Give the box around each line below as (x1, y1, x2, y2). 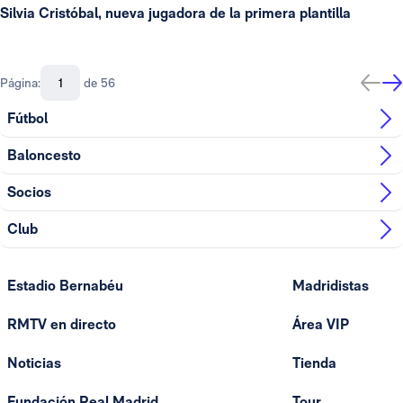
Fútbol (7, 110, 48, 128)
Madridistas (291, 276, 369, 294)
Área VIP (291, 315, 349, 333)
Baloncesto (7, 147, 81, 165)
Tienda (291, 354, 336, 372)
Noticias (7, 354, 61, 372)
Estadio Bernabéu (7, 276, 123, 294)
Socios (7, 184, 51, 201)
